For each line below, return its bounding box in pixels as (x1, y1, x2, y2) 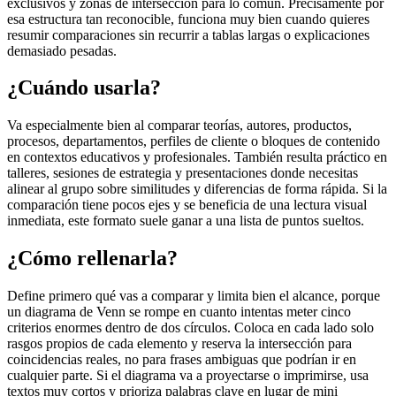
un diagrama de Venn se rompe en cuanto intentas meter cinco (7, 304, 351, 320)
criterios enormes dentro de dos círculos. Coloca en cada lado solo (7, 320, 374, 336)
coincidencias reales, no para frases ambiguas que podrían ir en (7, 352, 356, 368)
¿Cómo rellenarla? (7, 247, 178, 270)
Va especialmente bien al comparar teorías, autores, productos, (7, 118, 352, 133)
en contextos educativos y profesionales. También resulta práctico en (7, 149, 387, 165)
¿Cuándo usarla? (7, 76, 161, 100)
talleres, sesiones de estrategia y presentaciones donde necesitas (7, 165, 358, 181)
